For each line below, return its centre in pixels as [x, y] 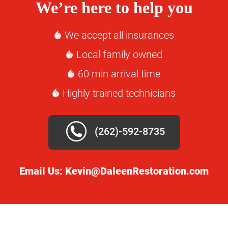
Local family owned [119, 55]
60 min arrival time [119, 74]
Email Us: [42, 171]
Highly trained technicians [119, 93]
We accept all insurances [119, 35]
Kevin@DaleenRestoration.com [137, 171]
